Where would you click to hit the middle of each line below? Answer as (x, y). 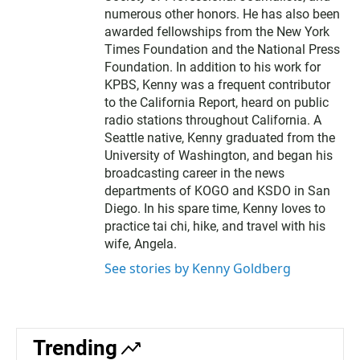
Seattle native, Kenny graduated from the (220, 138)
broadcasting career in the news (194, 173)
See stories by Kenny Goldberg (198, 268)
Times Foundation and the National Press (222, 49)
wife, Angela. (141, 244)
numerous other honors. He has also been (222, 14)
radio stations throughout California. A (213, 120)
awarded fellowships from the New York (217, 32)
